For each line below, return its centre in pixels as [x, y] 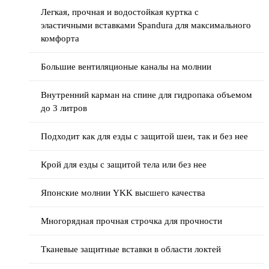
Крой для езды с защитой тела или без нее [124, 164]
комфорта [60, 38]
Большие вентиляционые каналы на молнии [126, 66]
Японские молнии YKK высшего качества [123, 192]
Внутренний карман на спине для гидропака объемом [147, 95]
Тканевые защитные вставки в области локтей [131, 249]
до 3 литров [64, 108]
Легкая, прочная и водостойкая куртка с [120, 12]
